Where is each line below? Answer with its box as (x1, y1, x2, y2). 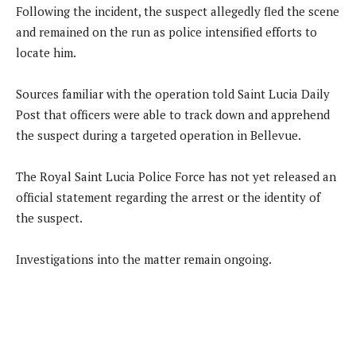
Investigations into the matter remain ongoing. (16, 250, 272, 267)
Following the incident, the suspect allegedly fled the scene (16, 2, 339, 19)
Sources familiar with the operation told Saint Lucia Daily (16, 85, 330, 102)
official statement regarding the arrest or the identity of (16, 188, 320, 205)
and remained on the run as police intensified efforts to (16, 23, 317, 40)
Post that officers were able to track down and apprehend (16, 106, 330, 122)
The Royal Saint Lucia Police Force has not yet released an (16, 168, 336, 184)
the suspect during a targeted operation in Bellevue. (16, 126, 301, 143)
